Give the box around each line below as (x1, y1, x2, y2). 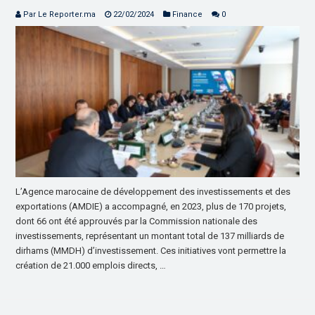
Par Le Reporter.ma (23, 9, 96, 19)
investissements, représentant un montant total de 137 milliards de (15, 230, 285, 241)
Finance (172, 9, 203, 19)
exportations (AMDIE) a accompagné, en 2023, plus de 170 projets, (15, 200, 287, 212)
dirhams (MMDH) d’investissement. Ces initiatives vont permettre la (15, 245, 287, 256)
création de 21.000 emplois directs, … (15, 259, 167, 271)
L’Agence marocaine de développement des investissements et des (15, 186, 291, 197)
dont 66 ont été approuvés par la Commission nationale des (15, 215, 258, 226)
